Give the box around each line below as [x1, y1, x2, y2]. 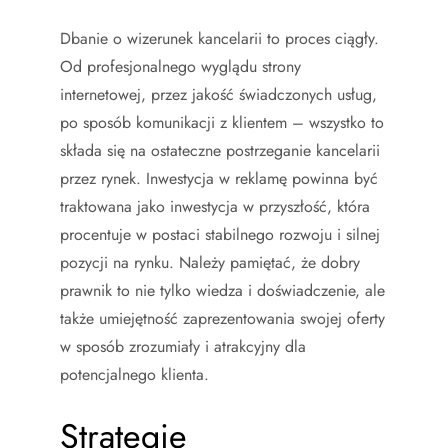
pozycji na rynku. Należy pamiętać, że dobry [60, 250, 360, 274]
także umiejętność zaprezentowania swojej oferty [60, 306, 385, 330]
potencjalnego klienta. [60, 362, 209, 386]
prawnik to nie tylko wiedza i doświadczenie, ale [60, 278, 385, 302]
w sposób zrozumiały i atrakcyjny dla [60, 334, 306, 358]
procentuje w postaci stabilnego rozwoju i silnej [60, 222, 380, 246]
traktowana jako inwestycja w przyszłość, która [60, 194, 370, 218]
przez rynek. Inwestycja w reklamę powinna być [60, 166, 378, 190]
